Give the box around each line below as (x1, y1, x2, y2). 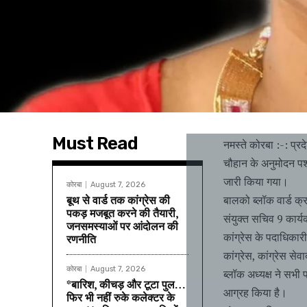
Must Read (52, 133, 138, 155)
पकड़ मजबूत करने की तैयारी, (66, 206, 179, 221)
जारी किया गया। (223, 174, 288, 190)
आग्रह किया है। (223, 285, 287, 301)
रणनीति (66, 232, 96, 247)
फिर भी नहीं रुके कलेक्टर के (66, 290, 175, 306)
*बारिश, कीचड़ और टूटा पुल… (66, 277, 186, 293)
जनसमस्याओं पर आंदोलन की (66, 219, 178, 234)
